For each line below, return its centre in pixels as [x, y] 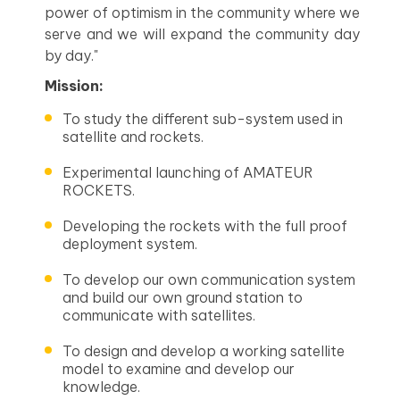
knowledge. [101, 387]
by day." [71, 55]
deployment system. [130, 244]
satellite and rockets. [133, 137]
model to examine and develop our [179, 369]
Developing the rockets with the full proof [205, 226]
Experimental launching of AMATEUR [188, 172]
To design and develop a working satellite [204, 351]
